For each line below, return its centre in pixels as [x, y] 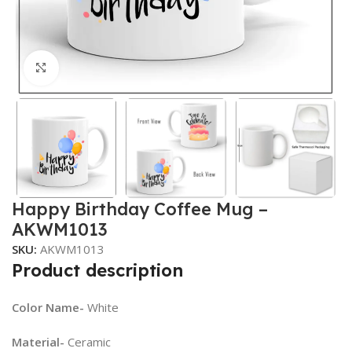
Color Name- [48, 308]
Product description [97, 271]
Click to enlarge [101, 68]
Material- [38, 342]
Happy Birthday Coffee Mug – [140, 209]
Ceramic [88, 342]
